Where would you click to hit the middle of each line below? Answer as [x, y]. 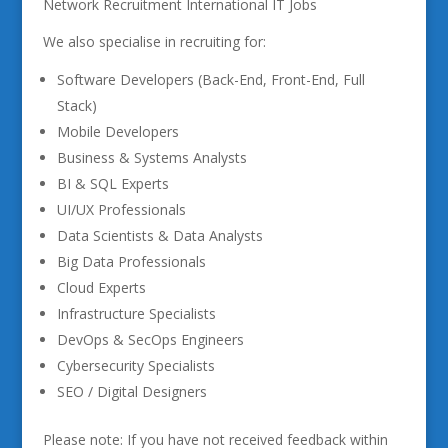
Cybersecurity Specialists [135, 365]
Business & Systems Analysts [151, 157]
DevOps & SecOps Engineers [150, 339]
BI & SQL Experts [112, 183]
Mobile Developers [117, 131]
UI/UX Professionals [121, 209]
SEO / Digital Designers [131, 391]
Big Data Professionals [131, 261]
